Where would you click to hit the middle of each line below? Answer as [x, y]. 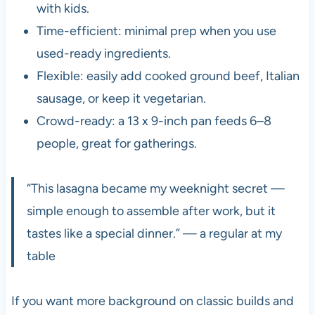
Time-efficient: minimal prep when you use [156, 31]
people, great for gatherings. [116, 143]
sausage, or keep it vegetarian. [121, 98]
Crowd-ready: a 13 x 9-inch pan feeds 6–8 [154, 121]
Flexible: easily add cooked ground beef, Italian [168, 76]
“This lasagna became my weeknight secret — [155, 188]
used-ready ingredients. [103, 53]
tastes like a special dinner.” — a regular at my [154, 233]
